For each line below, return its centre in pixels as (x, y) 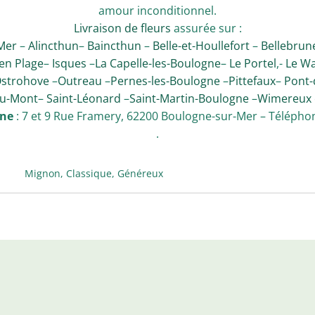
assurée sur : (206, 28)
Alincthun (53, 46)
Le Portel (252, 63)
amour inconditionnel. (157, 11)
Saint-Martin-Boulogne (189, 98)
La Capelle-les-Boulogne (157, 63)
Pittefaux (252, 81)
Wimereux (284, 98)
